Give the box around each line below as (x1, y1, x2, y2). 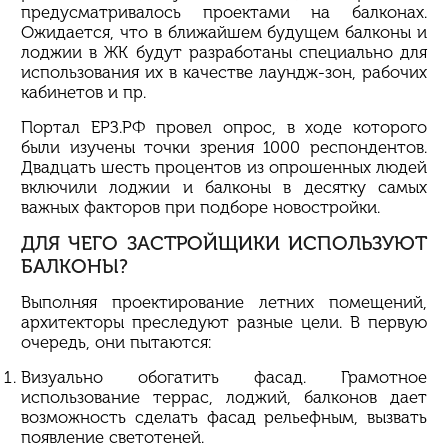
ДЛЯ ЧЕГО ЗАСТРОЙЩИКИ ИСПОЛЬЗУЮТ (21, 231, 427, 255)
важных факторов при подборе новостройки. (21, 196, 380, 217)
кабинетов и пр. (21, 81, 146, 102)
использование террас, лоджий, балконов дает (21, 386, 427, 407)
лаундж (259, 61, 318, 82)
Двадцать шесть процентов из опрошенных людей (21, 156, 427, 177)
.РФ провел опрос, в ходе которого (118, 116, 428, 137)
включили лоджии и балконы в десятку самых (21, 176, 427, 197)
